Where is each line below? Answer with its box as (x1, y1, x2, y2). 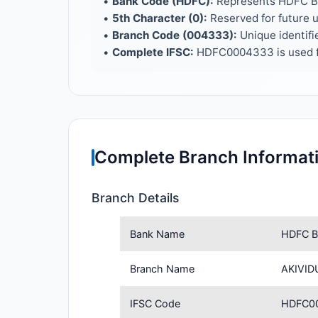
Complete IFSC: (112, 45, 194, 59)
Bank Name (130, 228, 185, 240)
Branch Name (130, 263, 195, 275)
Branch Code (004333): (112, 28, 237, 42)
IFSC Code (130, 297, 181, 309)
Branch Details (92, 190, 179, 205)
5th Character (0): (112, 11, 207, 25)
